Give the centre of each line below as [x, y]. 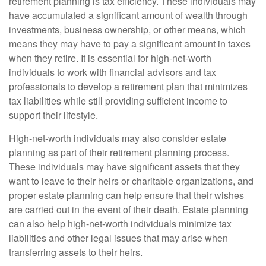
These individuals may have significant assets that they [124, 167]
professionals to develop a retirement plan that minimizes [128, 86]
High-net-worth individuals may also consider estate [118, 138]
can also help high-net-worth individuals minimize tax [120, 224]
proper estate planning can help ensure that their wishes [126, 195]
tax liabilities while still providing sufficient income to [118, 101]
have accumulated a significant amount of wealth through [128, 15]
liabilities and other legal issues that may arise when [118, 238]
